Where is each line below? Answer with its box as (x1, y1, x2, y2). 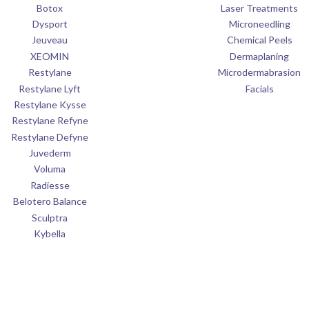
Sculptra (32, 211, 68, 223)
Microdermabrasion (218, 66, 301, 79)
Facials (245, 82, 274, 94)
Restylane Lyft (19, 82, 81, 94)
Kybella (34, 227, 66, 239)
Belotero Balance (12, 195, 87, 208)
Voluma (34, 163, 66, 175)
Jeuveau (32, 34, 68, 46)
